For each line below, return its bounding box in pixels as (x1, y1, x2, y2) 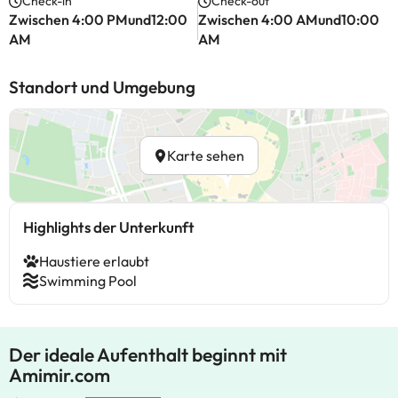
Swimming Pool (39, 272, 137, 290)
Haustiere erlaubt (39, 252, 149, 270)
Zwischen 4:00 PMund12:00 (9, 11, 187, 28)
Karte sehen (167, 147, 244, 164)
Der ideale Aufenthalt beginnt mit (9, 343, 287, 366)
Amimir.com (9, 363, 110, 386)
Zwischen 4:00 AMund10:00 (198, 11, 380, 28)
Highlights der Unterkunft (23, 218, 195, 236)
